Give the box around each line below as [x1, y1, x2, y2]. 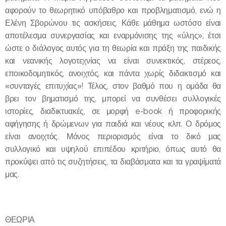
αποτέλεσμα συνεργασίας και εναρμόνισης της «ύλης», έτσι [5, 30, 221, 40]
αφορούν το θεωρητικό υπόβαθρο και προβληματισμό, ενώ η [5, 5, 221, 15]
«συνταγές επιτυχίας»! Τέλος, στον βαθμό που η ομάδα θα [5, 81, 221, 91]
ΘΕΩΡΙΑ [5, 214, 35, 224]
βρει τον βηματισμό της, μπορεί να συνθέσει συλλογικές [5, 93, 221, 103]
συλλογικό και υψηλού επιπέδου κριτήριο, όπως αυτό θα [5, 144, 221, 154]
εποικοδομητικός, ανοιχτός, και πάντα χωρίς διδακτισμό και [5, 68, 221, 78]
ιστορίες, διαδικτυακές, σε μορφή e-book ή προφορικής [5, 106, 221, 116]
